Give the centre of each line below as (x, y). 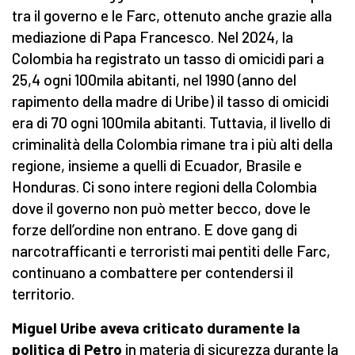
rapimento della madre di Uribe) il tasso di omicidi (170, 101)
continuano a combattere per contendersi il (153, 273)
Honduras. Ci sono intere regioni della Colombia (164, 187)
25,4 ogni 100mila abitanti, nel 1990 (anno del (154, 80)
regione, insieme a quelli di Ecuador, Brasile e (157, 166)
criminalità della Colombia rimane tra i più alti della (172, 144)
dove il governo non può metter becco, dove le (161, 208)
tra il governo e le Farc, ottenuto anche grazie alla (172, 16)
